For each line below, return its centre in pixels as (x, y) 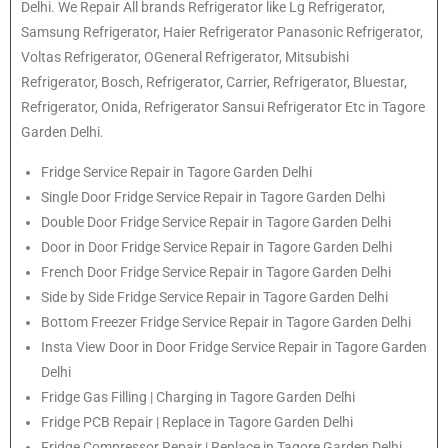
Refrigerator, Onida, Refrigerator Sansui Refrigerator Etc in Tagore (223, 106)
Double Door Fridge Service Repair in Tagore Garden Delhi (216, 221)
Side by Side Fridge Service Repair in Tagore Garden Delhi (214, 296)
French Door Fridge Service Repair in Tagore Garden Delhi (216, 271)
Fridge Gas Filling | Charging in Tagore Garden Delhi (198, 396)
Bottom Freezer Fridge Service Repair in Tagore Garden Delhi (226, 321)
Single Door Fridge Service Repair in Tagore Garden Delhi (213, 196)
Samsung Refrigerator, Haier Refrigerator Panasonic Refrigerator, (222, 31)
